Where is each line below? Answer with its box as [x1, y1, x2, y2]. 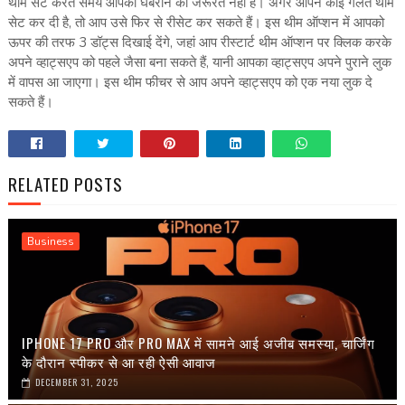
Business [26, 234, 74, 250]
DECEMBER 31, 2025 [34, 375, 118, 390]
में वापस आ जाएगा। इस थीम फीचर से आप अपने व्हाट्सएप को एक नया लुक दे [7, 73, 372, 92]
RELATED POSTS [7, 171, 123, 197]
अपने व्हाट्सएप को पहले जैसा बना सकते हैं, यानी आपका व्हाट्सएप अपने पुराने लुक [7, 53, 391, 72]
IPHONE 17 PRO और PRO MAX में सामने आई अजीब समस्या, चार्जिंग [21, 333, 375, 353]
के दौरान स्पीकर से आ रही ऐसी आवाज [21, 352, 216, 372]
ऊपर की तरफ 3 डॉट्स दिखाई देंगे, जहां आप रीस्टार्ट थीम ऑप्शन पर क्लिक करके [7, 33, 391, 52]
